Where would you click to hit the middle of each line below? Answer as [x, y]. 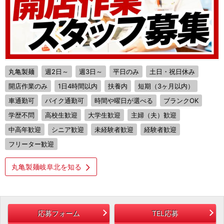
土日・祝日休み [172, 71]
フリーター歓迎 [31, 144]
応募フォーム [59, 213]
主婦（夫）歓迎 [154, 115]
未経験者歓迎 [114, 129]
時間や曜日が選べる [124, 100]
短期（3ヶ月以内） [166, 86]
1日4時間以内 [78, 86]
